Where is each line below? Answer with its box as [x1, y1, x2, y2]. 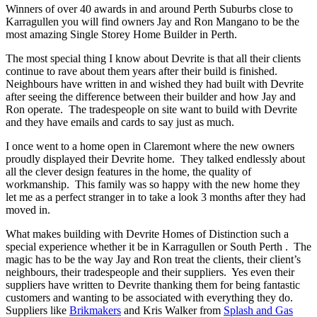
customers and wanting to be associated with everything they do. [6, 292, 296, 304]
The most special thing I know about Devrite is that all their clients [6, 52, 301, 65]
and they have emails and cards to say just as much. [6, 116, 234, 129]
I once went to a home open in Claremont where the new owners [6, 140, 294, 153]
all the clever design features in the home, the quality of [6, 166, 251, 178]
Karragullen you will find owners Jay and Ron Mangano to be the [6, 16, 299, 28]
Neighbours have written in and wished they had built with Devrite [6, 78, 304, 91]
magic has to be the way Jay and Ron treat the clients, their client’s [6, 253, 301, 266]
